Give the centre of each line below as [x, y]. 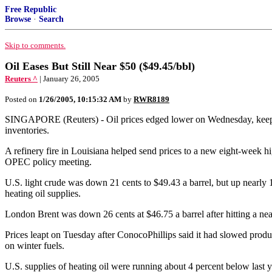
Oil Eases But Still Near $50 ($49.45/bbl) [100, 66]
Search [51, 19]
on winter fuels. [35, 246]
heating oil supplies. [43, 193]
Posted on [22, 99]
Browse [18, 19]
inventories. [27, 130]
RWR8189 [151, 99]
